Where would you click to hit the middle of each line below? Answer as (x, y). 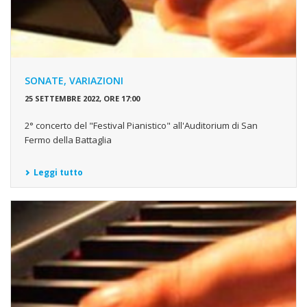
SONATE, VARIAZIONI (74, 80)
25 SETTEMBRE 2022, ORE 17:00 (82, 98)
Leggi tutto (58, 172)
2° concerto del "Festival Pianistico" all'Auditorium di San (141, 125)
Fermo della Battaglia (68, 139)
